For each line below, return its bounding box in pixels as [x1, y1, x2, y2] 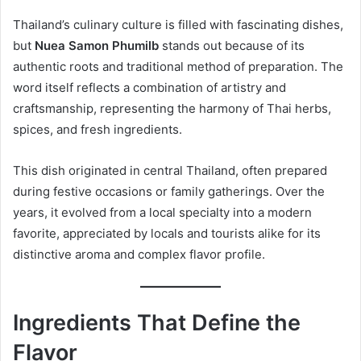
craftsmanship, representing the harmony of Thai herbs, [13, 100, 331, 116]
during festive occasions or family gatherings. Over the [13, 183, 325, 199]
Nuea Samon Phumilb [35, 37, 159, 53]
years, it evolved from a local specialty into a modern [13, 204, 312, 220]
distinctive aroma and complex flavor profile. [13, 246, 265, 262]
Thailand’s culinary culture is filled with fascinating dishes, [13, 16, 343, 32]
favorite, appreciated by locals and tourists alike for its [13, 225, 321, 241]
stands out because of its [159, 37, 305, 53]
